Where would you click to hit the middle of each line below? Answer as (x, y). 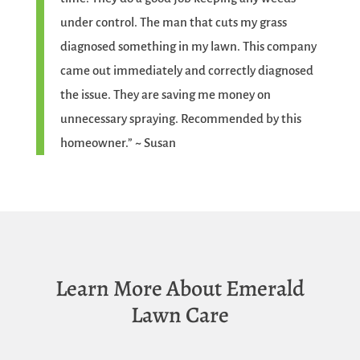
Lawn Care (180, 315)
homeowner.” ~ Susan (118, 143)
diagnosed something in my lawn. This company (188, 47)
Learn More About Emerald (180, 289)
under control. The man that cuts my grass (173, 22)
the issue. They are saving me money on (165, 95)
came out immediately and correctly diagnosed (186, 71)
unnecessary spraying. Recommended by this (180, 119)
